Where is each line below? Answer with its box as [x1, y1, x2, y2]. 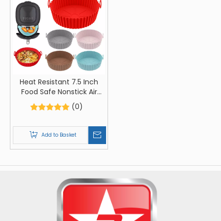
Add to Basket [41, 131, 76, 139]
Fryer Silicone [37, 97, 81, 107]
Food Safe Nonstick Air [21, 87, 97, 97]
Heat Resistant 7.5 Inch [20, 77, 98, 87]
